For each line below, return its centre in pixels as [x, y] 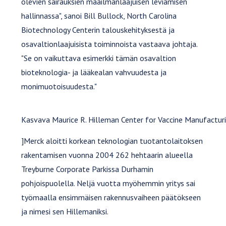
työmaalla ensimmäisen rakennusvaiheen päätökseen [111, 197]
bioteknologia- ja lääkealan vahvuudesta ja [94, 72]
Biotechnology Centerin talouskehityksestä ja [98, 30]
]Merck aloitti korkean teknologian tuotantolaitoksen [112, 141]
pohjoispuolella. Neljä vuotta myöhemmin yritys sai [108, 183]
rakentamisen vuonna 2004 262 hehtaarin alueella [107, 155]
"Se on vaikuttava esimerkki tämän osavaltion [99, 58]
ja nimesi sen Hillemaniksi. [65, 212]
